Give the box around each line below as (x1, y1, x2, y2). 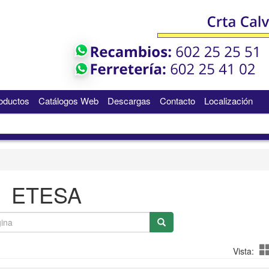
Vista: (232, 245, 254, 257)
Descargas (107, 94, 151, 107)
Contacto (159, 94, 195, 107)
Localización (204, 94, 253, 107)
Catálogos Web (38, 94, 98, 107)
